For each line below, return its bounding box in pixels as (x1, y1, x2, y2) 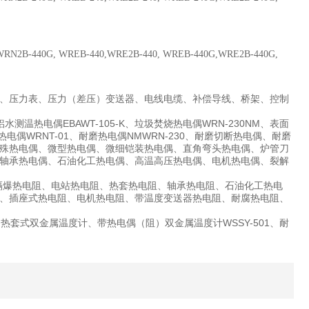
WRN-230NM (202, 118, 260, 129)
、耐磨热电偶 (69, 131, 127, 141)
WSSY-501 (223, 217, 270, 228)
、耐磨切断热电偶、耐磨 (185, 131, 291, 141)
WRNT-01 (26, 130, 69, 141)
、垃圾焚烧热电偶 (125, 119, 202, 129)
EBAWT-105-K (63, 118, 125, 129)
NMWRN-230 (127, 130, 185, 141)
